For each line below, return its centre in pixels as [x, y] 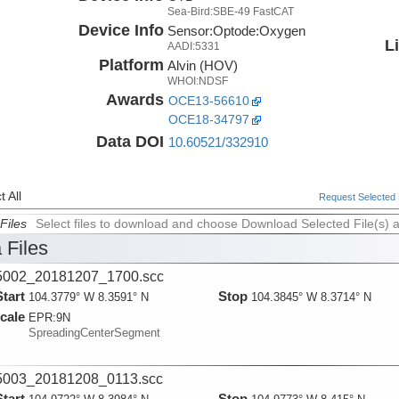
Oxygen [282, 30]
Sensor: [190, 30]
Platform [131, 65]
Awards [134, 99]
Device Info [121, 30]
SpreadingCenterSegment [94, 333]
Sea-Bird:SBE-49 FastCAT [230, 11]
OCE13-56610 [208, 101]
